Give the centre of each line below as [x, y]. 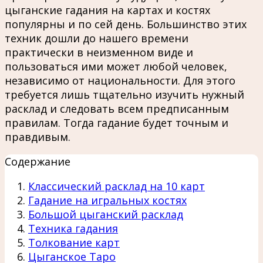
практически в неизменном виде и [99, 52]
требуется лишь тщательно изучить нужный [124, 94]
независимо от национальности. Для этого [120, 80]
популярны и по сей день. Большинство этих [126, 24]
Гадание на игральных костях [107, 200]
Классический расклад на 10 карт [117, 186]
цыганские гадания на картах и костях [107, 10]
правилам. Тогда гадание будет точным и [117, 122]
